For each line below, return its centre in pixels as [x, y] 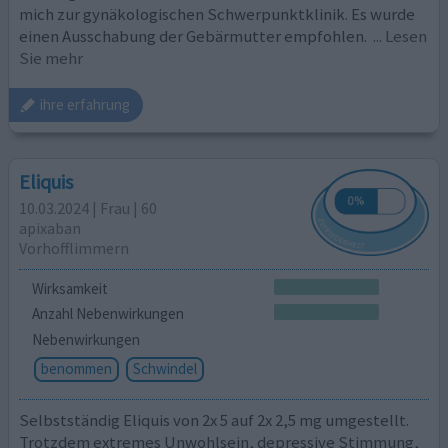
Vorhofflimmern [74, 248]
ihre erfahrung [85, 105]
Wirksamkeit [69, 288]
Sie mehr [51, 58]
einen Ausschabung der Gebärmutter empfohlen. [195, 36]
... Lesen [400, 36]
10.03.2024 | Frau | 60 [88, 208]
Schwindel [164, 369]
